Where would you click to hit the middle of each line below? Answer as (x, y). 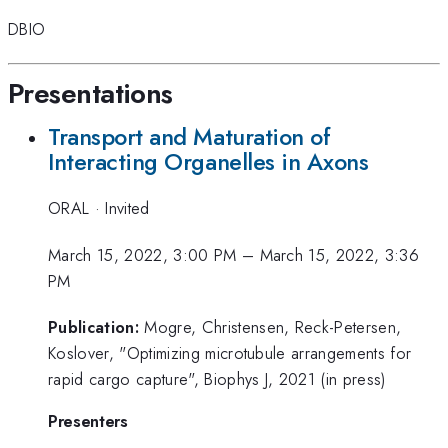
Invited (127, 208)
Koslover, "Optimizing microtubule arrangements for (230, 353)
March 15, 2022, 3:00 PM (142, 254)
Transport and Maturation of (189, 136)
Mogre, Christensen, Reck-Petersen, (273, 327)
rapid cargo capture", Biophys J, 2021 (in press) (217, 379)
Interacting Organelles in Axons (208, 161)
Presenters (88, 420)
